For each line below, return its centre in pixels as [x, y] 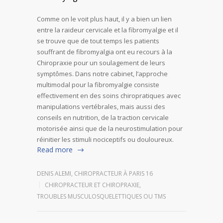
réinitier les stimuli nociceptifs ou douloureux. [105, 139]
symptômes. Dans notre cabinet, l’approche [102, 73]
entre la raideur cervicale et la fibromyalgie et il [108, 30]
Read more [55, 149]
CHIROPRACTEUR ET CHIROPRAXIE [92, 185]
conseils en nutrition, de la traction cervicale [103, 117]
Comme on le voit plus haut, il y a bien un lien [104, 19]
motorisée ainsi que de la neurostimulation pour [110, 128]
